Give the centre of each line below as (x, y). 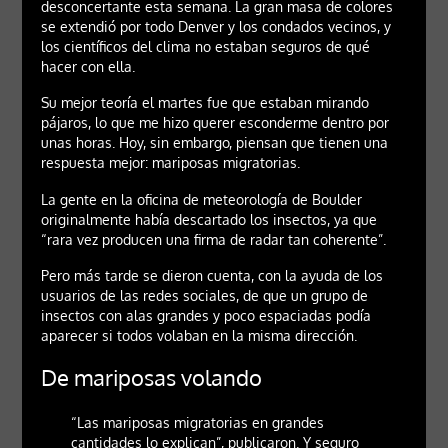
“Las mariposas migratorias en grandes (197, 423)
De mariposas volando (151, 377)
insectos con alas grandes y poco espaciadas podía (205, 315)
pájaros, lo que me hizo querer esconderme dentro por (214, 123)
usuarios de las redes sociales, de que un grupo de (204, 295)
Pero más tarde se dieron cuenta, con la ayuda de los (211, 275)
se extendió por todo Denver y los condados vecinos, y (215, 26)
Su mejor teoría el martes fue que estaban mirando (204, 103)
